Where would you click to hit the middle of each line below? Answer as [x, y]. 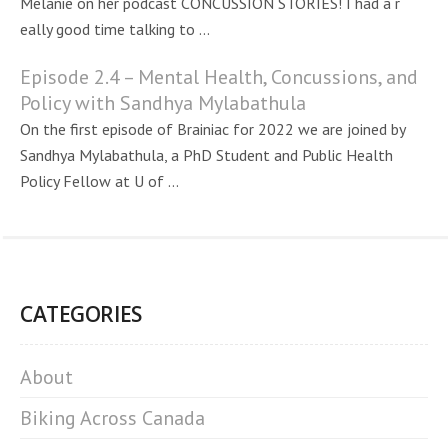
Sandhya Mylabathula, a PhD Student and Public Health [206, 155]
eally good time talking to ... [115, 29]
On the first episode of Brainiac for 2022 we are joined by [212, 129]
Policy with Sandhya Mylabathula [163, 103]
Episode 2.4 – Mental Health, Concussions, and [219, 77]
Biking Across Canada [112, 418]
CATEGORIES [81, 314]
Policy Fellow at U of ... [99, 181]
